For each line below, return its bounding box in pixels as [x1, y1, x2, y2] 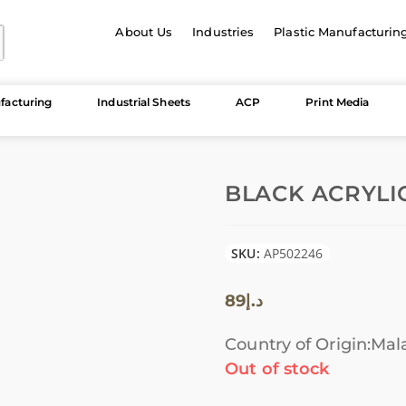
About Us [115, 24, 173, 39]
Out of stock [225, 359, 330, 379]
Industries [192, 24, 255, 39]
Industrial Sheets [97, 95, 190, 109]
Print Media [305, 95, 370, 109]
